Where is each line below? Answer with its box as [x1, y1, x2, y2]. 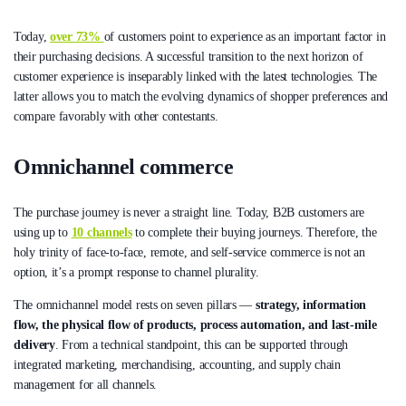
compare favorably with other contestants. [14, 110, 222, 124]
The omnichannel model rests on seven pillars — [14, 297, 256, 312]
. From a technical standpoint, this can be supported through [54, 337, 348, 352]
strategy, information [255, 297, 366, 312]
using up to [14, 225, 72, 239]
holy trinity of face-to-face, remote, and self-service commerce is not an [14, 245, 365, 259]
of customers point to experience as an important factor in [103, 30, 386, 44]
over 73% [50, 30, 104, 44]
